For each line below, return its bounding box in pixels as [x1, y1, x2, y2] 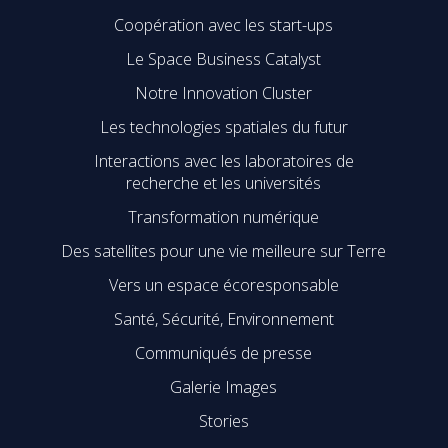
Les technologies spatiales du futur [99, 116, 348, 139]
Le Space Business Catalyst [126, 48, 322, 71]
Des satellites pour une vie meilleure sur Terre [61, 240, 387, 263]
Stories [198, 410, 249, 433]
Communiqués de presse [135, 342, 313, 365]
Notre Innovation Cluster [135, 82, 313, 105]
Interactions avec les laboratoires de [93, 150, 354, 173]
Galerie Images [170, 376, 278, 399]
